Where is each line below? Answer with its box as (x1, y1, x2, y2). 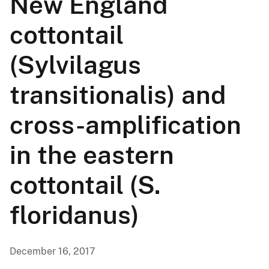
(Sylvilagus (10, 50, 141, 80)
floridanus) (10, 200, 139, 230)
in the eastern (10, 140, 174, 170)
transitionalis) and (10, 80, 226, 110)
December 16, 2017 (10, 246, 95, 258)
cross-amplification (10, 110, 241, 140)
